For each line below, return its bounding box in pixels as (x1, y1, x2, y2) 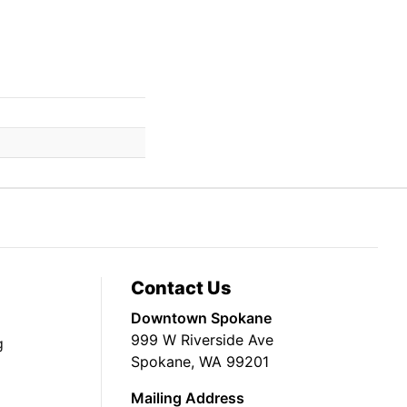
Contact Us (131, 276, 232, 299)
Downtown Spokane (131, 308, 272, 327)
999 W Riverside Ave (131, 330, 273, 349)
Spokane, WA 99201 (131, 352, 269, 371)
